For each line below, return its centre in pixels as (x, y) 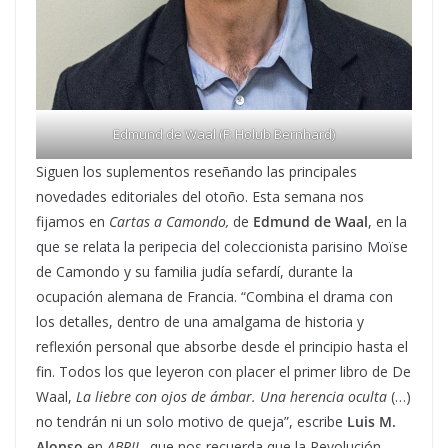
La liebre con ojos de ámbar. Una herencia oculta (231, 397)
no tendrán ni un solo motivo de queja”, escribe (191, 422)
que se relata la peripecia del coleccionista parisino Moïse (222, 247)
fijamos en (72, 222)
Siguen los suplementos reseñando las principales (196, 172)
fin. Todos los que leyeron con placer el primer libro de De (223, 372)
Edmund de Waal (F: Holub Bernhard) (224, 134)
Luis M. (371, 422)
